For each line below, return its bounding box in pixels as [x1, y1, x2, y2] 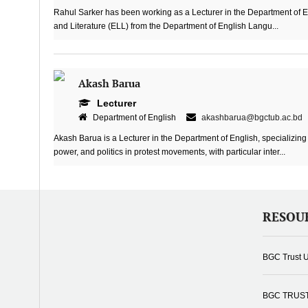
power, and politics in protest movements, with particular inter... [53, 147, 285, 157]
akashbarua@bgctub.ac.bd [201, 113, 302, 122]
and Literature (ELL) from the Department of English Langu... [53, 21, 278, 31]
